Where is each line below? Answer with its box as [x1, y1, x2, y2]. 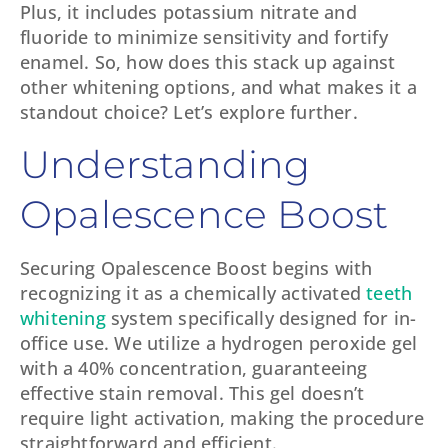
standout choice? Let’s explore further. [20, 100, 358, 125]
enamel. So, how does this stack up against [20, 50, 396, 75]
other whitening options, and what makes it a [20, 75, 417, 100]
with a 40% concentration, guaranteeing [20, 355, 368, 380]
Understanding [20, 140, 311, 188]
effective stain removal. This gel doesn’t [20, 380, 365, 405]
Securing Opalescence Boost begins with [20, 255, 373, 280]
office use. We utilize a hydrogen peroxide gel [20, 330, 418, 355]
